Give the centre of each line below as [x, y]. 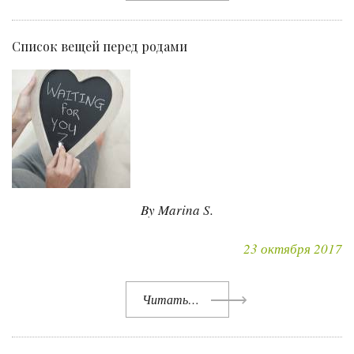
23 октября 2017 [293, 249]
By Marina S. [177, 210]
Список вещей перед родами [100, 47]
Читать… [170, 299]
